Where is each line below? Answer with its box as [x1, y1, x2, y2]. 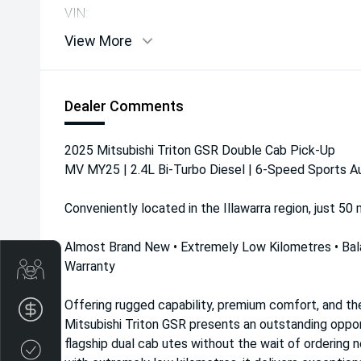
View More [64, 32, 132, 49]
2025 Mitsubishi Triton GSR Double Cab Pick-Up [64, 143, 335, 158]
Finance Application [44, 301, 147, 317]
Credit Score [44, 342, 111, 357]
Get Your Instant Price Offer [44, 261, 187, 276]
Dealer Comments [64, 98, 184, 114]
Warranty [64, 259, 115, 274]
